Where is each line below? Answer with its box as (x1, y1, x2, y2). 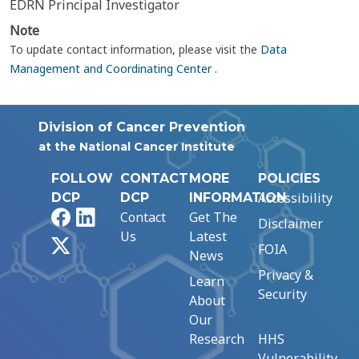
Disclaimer (258, 215, 323, 232)
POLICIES (258, 171, 321, 186)
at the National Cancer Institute (38, 139, 235, 154)
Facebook (69, 208, 125, 225)
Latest (189, 228, 227, 245)
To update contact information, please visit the (10, 42, 260, 57)
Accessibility (258, 189, 333, 207)
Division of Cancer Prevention (38, 119, 245, 135)
